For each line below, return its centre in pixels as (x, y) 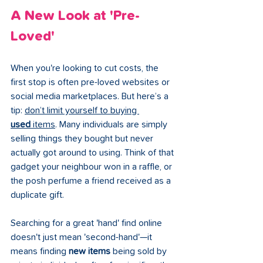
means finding (40, 252)
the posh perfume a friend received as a (92, 181)
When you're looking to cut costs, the (86, 68)
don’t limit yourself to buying (82, 111)
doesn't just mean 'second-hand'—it (82, 237)
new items (90, 252)
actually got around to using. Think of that (93, 153)
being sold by (140, 252)
